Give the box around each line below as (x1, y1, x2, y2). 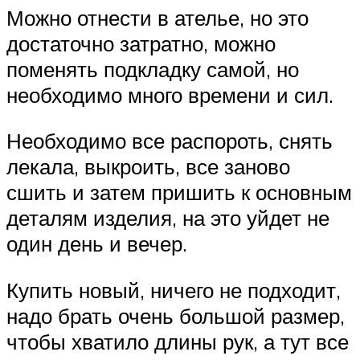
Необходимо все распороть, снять (6, 128, 333, 154)
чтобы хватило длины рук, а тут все (6, 329, 349, 354)
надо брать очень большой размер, (6, 303, 345, 329)
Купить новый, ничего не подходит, (6, 277, 341, 303)
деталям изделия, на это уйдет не (6, 205, 329, 231)
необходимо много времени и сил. (6, 81, 333, 108)
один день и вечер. (6, 231, 187, 257)
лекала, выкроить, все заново (6, 153, 290, 180)
